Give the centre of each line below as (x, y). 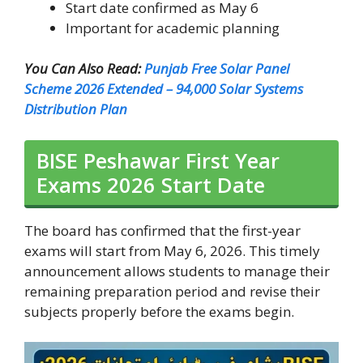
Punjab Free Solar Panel (217, 69)
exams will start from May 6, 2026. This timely (172, 250)
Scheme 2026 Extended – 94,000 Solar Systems (164, 89)
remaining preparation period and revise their (172, 291)
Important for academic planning (173, 28)
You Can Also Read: (84, 69)
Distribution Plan (76, 109)
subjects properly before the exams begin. (159, 311)
